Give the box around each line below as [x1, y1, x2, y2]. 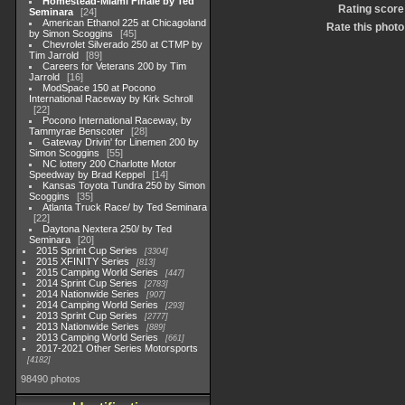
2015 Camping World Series [36, 267, 159, 278]
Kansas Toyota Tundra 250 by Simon [42, 180, 206, 191]
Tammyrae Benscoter [29, 126, 124, 137]
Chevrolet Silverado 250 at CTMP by [42, 39, 203, 50]
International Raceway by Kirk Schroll [29, 93, 193, 104]
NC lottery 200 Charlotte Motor [42, 158, 177, 169]
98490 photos [21, 373, 80, 384]
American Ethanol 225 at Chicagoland [42, 17, 207, 28]
